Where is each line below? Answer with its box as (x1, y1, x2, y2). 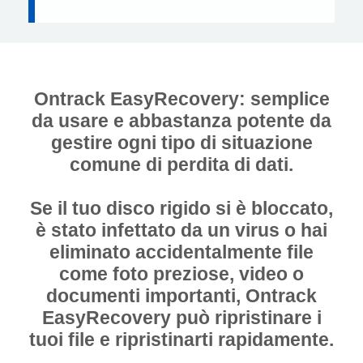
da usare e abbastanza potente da (32, 109, 331, 131)
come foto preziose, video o (59, 263, 304, 284)
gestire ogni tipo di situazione (50, 131, 313, 153)
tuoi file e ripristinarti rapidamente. (29, 328, 334, 350)
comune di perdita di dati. (70, 153, 293, 175)
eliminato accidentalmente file (49, 241, 314, 263)
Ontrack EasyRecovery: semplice (33, 88, 330, 109)
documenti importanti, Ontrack (46, 284, 317, 306)
